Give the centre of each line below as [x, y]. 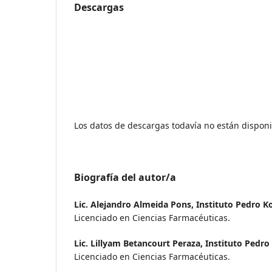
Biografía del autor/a [125, 178]
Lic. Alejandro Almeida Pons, [135, 205]
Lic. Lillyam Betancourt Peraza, [140, 243]
